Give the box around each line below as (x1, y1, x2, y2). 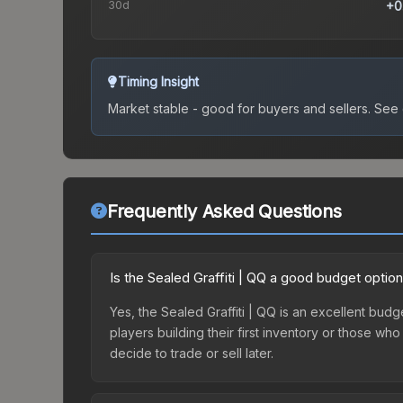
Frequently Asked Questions (106, 201, 342, 223)
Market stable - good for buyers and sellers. (108, 101, 371, 117)
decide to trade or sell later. (110, 345, 273, 362)
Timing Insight (118, 74, 199, 90)
